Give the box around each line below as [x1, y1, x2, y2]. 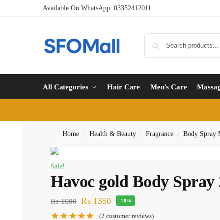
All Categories [43, 83, 88, 91]
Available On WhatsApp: [43, 4, 114, 12]
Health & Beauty [89, 130, 136, 137]
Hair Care [107, 83, 140, 91]
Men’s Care [150, 83, 187, 91]
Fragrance [145, 130, 173, 137]
